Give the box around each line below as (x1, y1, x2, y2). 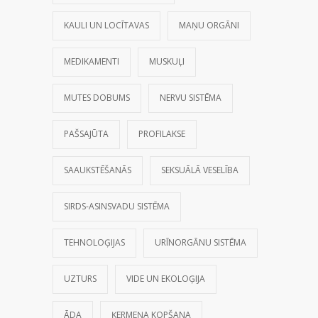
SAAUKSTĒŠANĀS (64, 163, 131, 176)
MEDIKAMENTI (64, 55, 119, 67)
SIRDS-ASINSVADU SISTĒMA (64, 199, 170, 212)
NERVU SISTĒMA (160, 91, 221, 104)
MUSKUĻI (149, 55, 185, 67)
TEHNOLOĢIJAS (64, 236, 125, 248)
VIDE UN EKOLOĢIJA (126, 272, 205, 285)
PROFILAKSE (138, 127, 185, 140)
